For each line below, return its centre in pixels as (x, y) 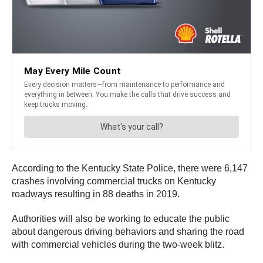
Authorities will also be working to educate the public (121, 219)
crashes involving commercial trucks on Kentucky (114, 181)
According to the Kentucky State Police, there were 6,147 (130, 168)
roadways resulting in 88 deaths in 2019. (96, 194)
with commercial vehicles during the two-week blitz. (118, 245)
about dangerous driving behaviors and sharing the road (128, 232)
